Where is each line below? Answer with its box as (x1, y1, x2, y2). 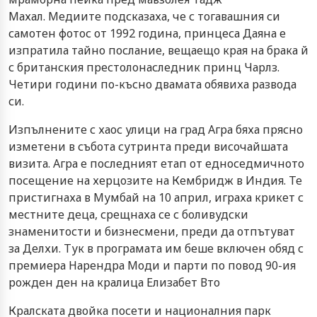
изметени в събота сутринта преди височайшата (8, 138, 288, 154)
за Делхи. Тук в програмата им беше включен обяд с (8, 240, 304, 256)
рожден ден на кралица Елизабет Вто (8, 274, 220, 290)
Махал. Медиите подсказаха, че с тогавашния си (8, 8, 280, 24)
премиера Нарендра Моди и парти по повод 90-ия (8, 257, 296, 273)
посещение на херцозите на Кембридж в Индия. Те (8, 172, 302, 188)
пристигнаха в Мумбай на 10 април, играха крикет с (8, 189, 304, 205)
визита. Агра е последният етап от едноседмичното (8, 155, 304, 171)
